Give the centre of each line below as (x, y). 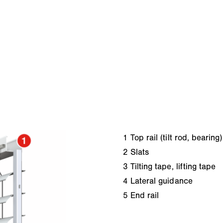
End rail (145, 195)
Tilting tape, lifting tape (173, 166)
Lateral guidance (161, 180)
